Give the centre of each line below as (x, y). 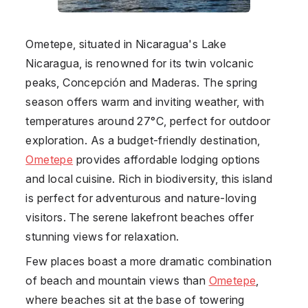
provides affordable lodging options (167, 159)
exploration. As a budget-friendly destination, (143, 140)
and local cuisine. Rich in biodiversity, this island (149, 178)
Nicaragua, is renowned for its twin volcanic (140, 63)
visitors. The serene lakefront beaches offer (140, 217)
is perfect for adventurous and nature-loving (141, 198)
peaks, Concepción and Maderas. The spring (142, 82)
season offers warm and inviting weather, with (145, 101)
